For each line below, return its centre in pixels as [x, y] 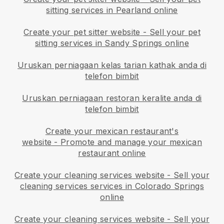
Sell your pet [175, 32]
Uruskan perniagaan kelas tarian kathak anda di [112, 65]
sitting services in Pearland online [112, 10]
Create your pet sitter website [82, 32]
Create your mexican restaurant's [112, 131]
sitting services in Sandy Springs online [112, 43]
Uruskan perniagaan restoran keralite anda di [112, 98]
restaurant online [112, 153]
